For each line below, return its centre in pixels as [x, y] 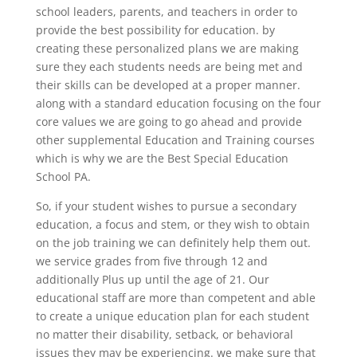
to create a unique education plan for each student [172, 316]
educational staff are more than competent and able [175, 297]
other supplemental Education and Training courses [175, 139]
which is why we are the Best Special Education [162, 158]
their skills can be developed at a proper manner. [168, 84]
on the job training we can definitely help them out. [173, 242]
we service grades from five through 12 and [151, 261]
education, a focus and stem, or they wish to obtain [173, 224]
